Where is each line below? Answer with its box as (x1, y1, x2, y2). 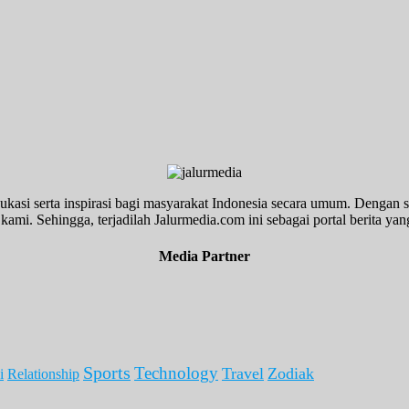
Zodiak (267, 364, 314, 383)
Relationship (7, 366, 79, 383)
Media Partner (159, 247, 250, 264)
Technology (134, 363, 218, 383)
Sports (83, 362, 131, 383)
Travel (222, 364, 264, 383)
